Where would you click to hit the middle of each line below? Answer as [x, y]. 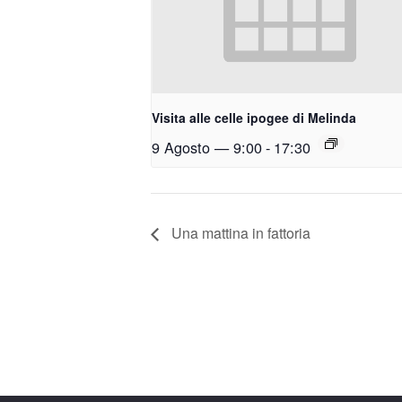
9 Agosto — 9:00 [207, 148]
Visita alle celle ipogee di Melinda [254, 118]
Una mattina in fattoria [239, 233]
